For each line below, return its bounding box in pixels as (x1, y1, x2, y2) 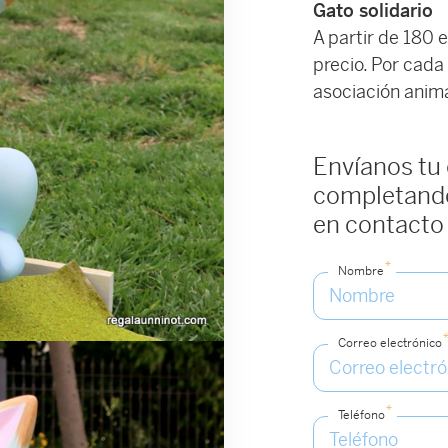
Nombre (338, 262, 384, 279)
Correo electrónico (338, 334, 442, 351)
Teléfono (338, 406, 385, 423)
